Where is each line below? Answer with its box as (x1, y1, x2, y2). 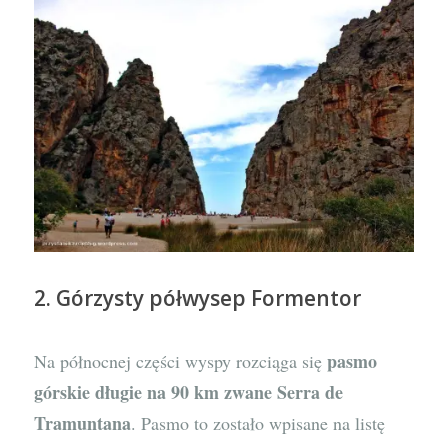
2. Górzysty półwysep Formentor (34, 284, 362, 313)
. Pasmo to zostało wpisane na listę (131, 410, 386, 435)
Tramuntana (34, 409, 132, 436)
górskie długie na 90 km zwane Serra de (34, 378, 344, 405)
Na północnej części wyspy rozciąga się (34, 348, 328, 373)
